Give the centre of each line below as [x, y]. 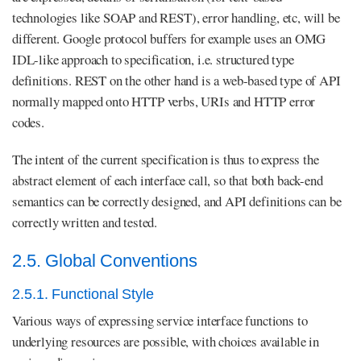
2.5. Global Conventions [105, 260]
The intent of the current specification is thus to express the [166, 159]
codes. [28, 122]
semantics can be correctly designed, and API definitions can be [177, 201]
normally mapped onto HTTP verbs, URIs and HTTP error [164, 101]
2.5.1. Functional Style [83, 294]
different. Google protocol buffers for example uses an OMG [169, 38]
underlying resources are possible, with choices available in [166, 341]
